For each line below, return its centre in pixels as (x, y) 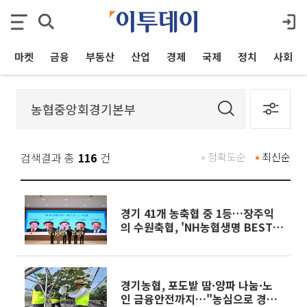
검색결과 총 (48, 158)
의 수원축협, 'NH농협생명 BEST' (198, 227)
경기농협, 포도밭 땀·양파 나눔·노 (197, 285)
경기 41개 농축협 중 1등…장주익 (197, 213)
